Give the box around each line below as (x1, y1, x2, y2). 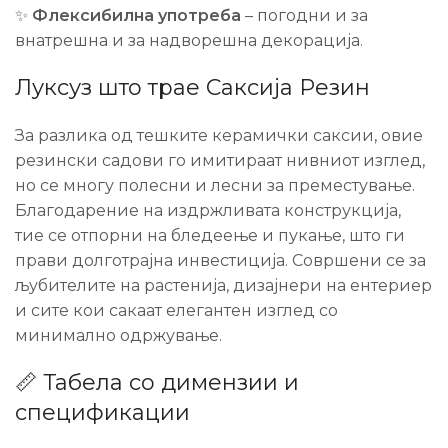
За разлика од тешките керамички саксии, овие (15, 126, 423, 145)
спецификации (15, 399, 190, 426)
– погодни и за (241, 6, 368, 25)
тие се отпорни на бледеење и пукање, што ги (15, 226, 405, 245)
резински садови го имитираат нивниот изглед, (15, 151, 425, 170)
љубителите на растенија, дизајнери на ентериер (15, 276, 432, 295)
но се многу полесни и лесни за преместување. (15, 176, 415, 195)
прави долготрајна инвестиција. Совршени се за (15, 251, 426, 270)
